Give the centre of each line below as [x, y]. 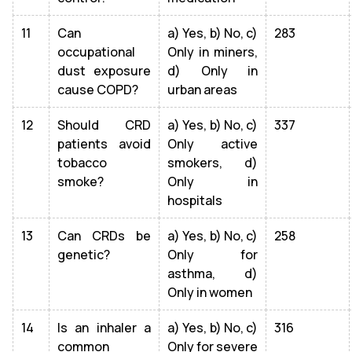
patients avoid [104, 144]
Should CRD [104, 125]
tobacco [82, 163]
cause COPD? [98, 90]
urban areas [202, 90]
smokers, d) [213, 163]
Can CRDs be [104, 236]
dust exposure [104, 71]
